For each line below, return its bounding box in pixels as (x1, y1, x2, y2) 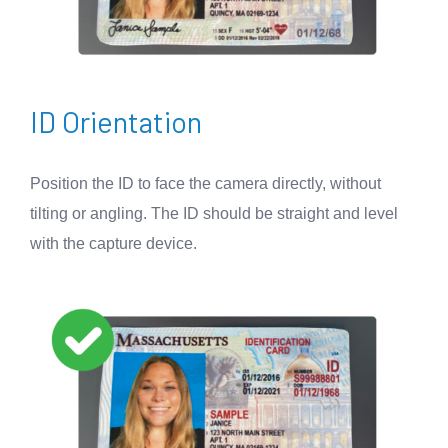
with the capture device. (30, 234, 197, 252)
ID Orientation (30, 103, 202, 139)
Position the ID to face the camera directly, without (30, 174, 381, 192)
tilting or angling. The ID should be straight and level (30, 204, 398, 222)
